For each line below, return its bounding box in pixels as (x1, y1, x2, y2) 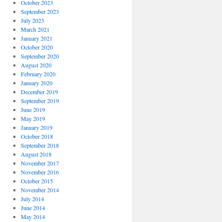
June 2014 (20, 204, 45, 212)
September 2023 (20, 7, 59, 15)
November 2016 (20, 168, 59, 176)
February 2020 (20, 70, 55, 78)
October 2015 (20, 177, 53, 185)
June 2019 (20, 106, 45, 113)
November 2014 (20, 186, 59, 194)
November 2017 (20, 159, 59, 167)
